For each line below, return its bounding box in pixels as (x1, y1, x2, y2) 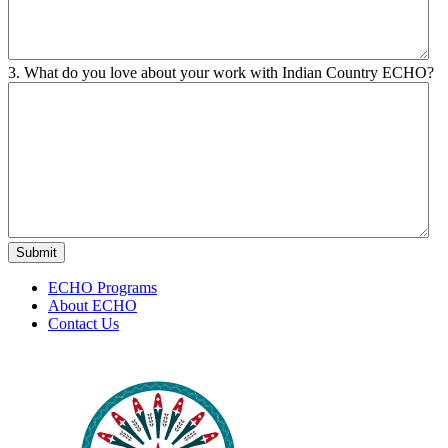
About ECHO (48, 296, 137, 314)
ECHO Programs (48, 278, 157, 296)
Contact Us (48, 314, 119, 332)
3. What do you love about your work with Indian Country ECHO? (8, 63, 434, 81)
